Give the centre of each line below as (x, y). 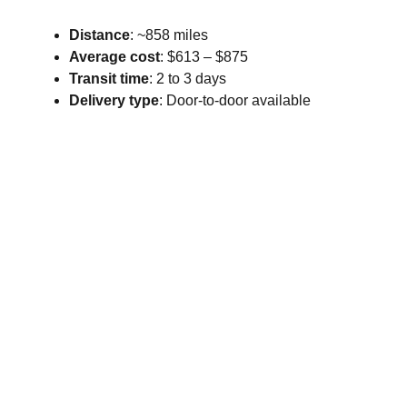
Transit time (109, 79)
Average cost (114, 57)
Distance (99, 35)
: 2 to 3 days (187, 79)
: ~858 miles (169, 35)
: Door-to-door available (234, 100)
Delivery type (114, 100)
